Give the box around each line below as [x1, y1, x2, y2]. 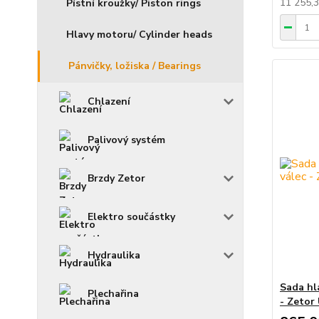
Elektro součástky [88, 210, 175, 224]
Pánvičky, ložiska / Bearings [68, 59, 201, 73]
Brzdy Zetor [88, 172, 145, 186]
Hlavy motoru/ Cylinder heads [66, 28, 212, 42]
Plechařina [88, 287, 139, 301]
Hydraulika [88, 249, 140, 263]
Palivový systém [88, 133, 165, 147]
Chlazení [88, 95, 130, 109]
